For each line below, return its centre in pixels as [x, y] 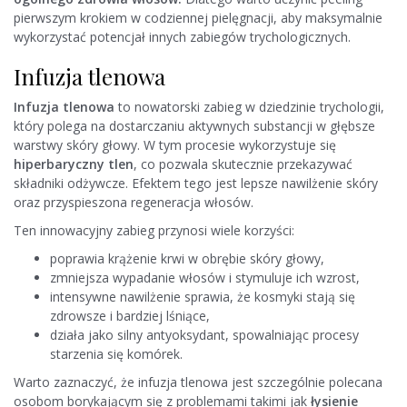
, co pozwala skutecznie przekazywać [243, 164]
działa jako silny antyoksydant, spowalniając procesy [204, 335]
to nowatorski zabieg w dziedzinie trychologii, [249, 107]
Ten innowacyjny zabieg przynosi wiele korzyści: [154, 231]
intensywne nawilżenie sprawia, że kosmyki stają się [203, 297]
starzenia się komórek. [116, 354]
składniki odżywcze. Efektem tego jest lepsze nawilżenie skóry [196, 184]
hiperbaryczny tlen [74, 164]
